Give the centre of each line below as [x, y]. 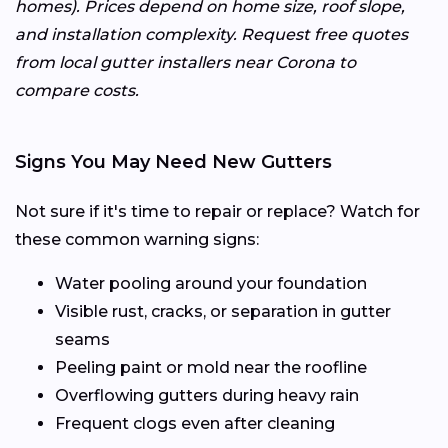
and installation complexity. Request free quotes [211, 35]
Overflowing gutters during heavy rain [207, 396]
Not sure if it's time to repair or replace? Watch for [217, 212]
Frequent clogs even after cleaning [195, 424]
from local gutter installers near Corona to [185, 63]
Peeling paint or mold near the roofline [211, 368]
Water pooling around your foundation [211, 284]
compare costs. [77, 91]
